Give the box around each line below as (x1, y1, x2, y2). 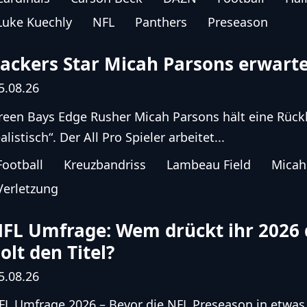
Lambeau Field (167, 156, 251, 173)
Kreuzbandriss (64, 156, 147, 173)
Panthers (135, 14, 188, 31)
